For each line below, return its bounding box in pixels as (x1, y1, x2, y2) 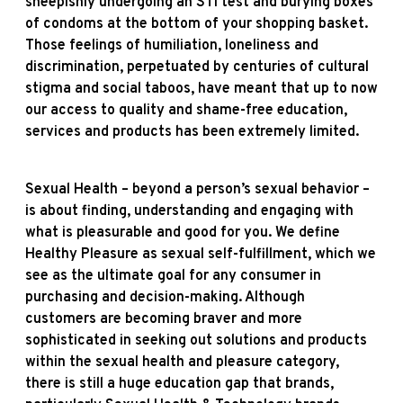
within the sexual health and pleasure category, (25, 353, 339, 372)
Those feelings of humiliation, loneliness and (25, 36, 318, 55)
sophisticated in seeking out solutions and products (25, 331, 367, 350)
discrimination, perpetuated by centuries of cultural (25, 58, 369, 76)
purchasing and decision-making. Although (25, 288, 305, 307)
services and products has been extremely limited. (25, 122, 359, 141)
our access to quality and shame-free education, (25, 101, 347, 120)
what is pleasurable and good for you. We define (25, 223, 340, 242)
